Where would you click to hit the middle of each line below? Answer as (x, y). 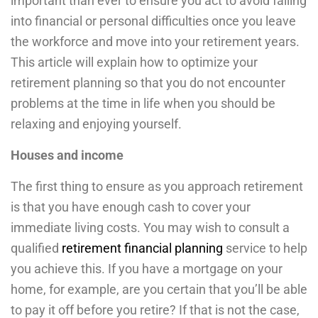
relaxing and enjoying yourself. (96, 124)
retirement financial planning (142, 248)
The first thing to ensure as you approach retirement (157, 186)
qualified (36, 248)
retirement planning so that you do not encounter (148, 82)
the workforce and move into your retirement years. (155, 41)
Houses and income (67, 155)
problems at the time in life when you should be (143, 103)
